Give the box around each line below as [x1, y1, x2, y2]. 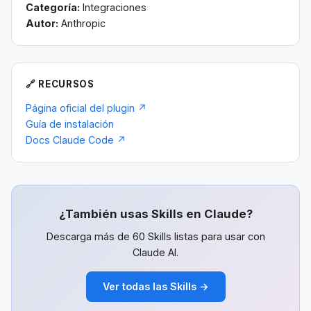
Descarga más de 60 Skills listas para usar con [46, 230, 265, 242]
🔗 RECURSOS [26, 78, 94, 90]
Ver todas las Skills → [102, 280, 209, 293]
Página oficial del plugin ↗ [26, 101, 147, 114]
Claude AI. [133, 246, 178, 258]
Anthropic [58, 17, 106, 29]
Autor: [26, 17, 58, 29]
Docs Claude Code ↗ [26, 133, 126, 146]
